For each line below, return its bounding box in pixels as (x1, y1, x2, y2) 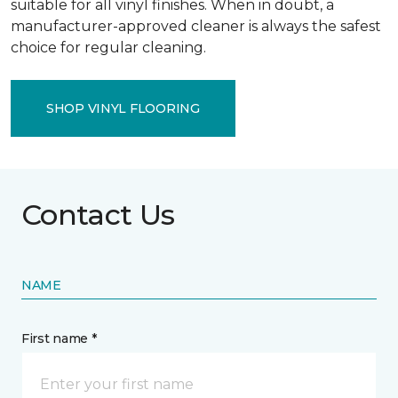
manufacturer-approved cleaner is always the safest (11, 18, 381, 35)
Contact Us (21, 197, 175, 232)
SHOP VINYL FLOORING (46, 99, 200, 116)
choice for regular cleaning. (11, 39, 206, 56)
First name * (21, 330, 97, 346)
